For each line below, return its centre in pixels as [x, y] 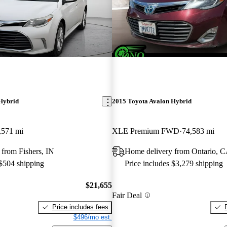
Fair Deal [127, 195]
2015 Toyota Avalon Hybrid [152, 101]
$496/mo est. [92, 217]
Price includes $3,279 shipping [174, 164]
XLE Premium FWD [145, 131]
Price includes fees [80, 207]
